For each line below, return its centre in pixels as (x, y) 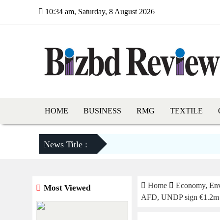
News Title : (66, 144)
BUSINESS (102, 110)
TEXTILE (186, 110)
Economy (191, 185)
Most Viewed (66, 188)
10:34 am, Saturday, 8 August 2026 (99, 12)
